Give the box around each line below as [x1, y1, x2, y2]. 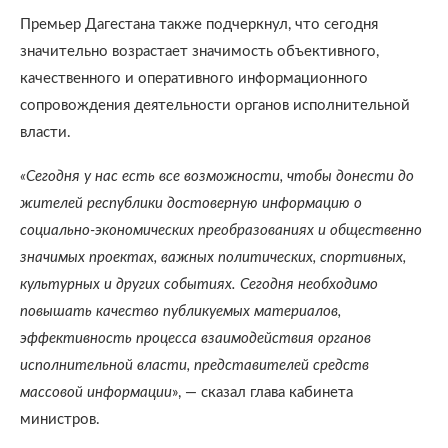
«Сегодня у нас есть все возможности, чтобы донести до [20, 169, 414, 184]
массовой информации [20, 385, 172, 400]
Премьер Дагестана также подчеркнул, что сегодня [20, 17, 378, 32]
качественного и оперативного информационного [20, 71, 368, 86]
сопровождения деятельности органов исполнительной [20, 98, 410, 113]
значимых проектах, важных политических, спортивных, [20, 250, 406, 265]
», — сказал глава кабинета [172, 385, 353, 400]
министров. [20, 412, 100, 427]
